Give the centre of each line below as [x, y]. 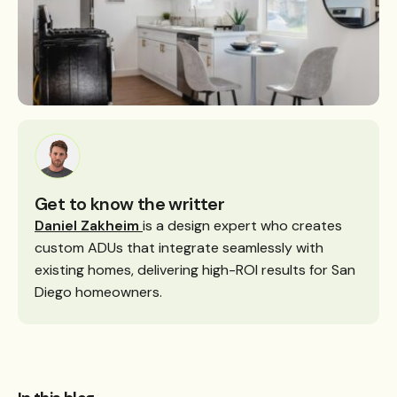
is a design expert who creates [242, 225]
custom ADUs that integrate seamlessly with [179, 247]
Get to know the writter [130, 203]
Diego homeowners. [98, 292]
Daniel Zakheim [89, 225]
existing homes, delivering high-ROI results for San [195, 269]
